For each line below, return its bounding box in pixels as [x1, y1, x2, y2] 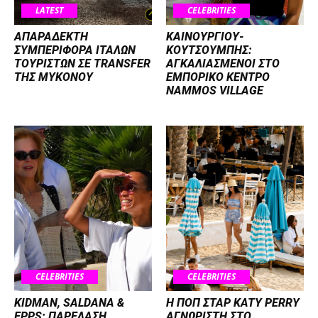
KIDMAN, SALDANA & [14, 295, 124, 309]
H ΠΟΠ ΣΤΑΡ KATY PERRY [166, 295, 300, 309]
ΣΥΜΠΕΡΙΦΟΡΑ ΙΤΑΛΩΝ [14, 43, 136, 57]
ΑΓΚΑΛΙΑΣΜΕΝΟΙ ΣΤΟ [166, 56, 280, 70]
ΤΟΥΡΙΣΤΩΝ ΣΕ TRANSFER [14, 56, 150, 70]
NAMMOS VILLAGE [166, 83, 263, 97]
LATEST [35, 4, 63, 16]
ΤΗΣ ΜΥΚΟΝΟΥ [14, 70, 93, 84]
